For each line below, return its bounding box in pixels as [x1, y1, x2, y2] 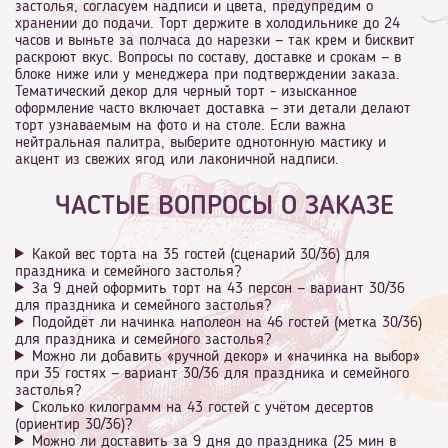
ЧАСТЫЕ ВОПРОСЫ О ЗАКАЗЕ [54, 193, 394, 222]
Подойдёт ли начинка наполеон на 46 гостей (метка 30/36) [31, 314, 422, 331]
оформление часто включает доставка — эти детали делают [15, 101, 411, 118]
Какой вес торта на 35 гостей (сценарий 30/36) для [31, 246, 370, 263]
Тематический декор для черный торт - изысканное [15, 84, 357, 101]
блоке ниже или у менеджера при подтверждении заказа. [15, 67, 400, 84]
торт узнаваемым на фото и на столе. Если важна [15, 118, 346, 135]
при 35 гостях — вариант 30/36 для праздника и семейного [15, 365, 409, 382]
